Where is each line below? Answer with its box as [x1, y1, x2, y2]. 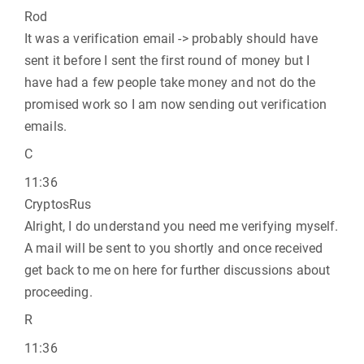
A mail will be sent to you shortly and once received [24, 240, 323, 256]
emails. [24, 119, 67, 134]
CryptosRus [24, 197, 92, 212]
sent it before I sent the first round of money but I [24, 53, 310, 68]
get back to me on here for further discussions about [24, 262, 331, 278]
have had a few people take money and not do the [24, 75, 316, 90]
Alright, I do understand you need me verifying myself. [24, 219, 339, 234]
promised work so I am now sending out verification [24, 97, 327, 112]
